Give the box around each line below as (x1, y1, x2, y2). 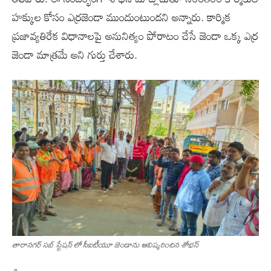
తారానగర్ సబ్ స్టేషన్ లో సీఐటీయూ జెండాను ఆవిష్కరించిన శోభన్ (12, 236, 198, 252)
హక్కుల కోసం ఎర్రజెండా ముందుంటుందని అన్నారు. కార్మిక (12, 5, 231, 28)
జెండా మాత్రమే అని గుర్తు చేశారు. (12, 43, 137, 65)
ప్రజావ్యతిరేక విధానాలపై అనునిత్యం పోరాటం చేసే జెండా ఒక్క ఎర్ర (12, 24, 258, 47)
